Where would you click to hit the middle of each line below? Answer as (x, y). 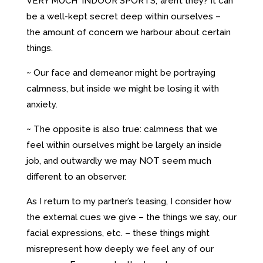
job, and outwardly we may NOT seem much (119, 161)
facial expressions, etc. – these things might (118, 233)
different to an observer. (76, 176)
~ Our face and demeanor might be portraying (121, 73)
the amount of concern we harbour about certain (128, 32)
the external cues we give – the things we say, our (131, 217)
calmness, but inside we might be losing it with (122, 88)
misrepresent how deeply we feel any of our (120, 249)
